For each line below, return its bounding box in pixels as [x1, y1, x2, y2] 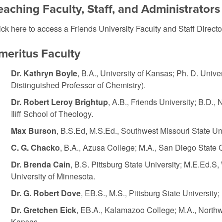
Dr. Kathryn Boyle [10, 67, 77, 79]
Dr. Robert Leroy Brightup [10, 96, 108, 108]
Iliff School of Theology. [10, 108, 93, 119]
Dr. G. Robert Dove [10, 187, 81, 199]
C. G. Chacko [10, 142, 60, 153]
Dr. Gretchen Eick [10, 204, 76, 216]
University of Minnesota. [10, 170, 95, 182]
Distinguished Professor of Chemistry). [10, 79, 146, 91]
